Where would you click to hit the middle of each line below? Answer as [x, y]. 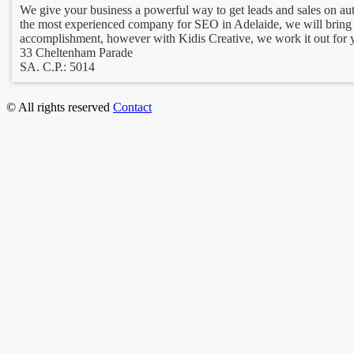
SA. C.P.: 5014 [57, 66]
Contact [132, 107]
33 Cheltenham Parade [76, 52]
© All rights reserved [60, 107]
